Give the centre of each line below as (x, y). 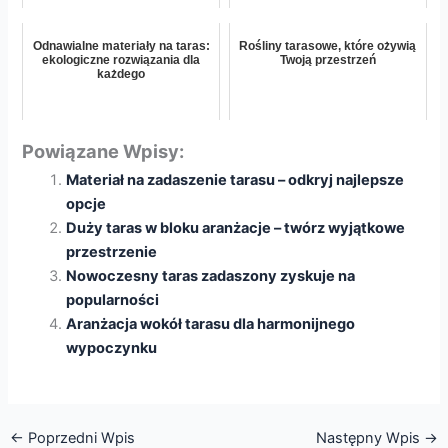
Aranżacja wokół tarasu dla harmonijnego (211, 324)
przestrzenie (112, 252)
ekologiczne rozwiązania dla (121, 59)
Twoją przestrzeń (327, 59)
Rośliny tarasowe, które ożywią (328, 45)
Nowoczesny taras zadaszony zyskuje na (211, 276)
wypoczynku (112, 348)
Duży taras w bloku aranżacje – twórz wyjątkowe (236, 228)
